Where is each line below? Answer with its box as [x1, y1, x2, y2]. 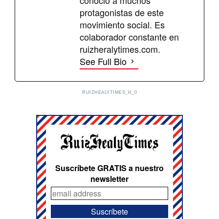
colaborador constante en [80, 30, 179, 43]
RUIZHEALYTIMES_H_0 [82, 89, 137, 95]
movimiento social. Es [80, 18, 165, 31]
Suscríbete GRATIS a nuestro [55, 162, 164, 174]
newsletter [90, 173, 129, 184]
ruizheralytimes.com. [80, 42, 160, 55]
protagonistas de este [80, 5, 164, 19]
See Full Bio [80, 54, 127, 67]
